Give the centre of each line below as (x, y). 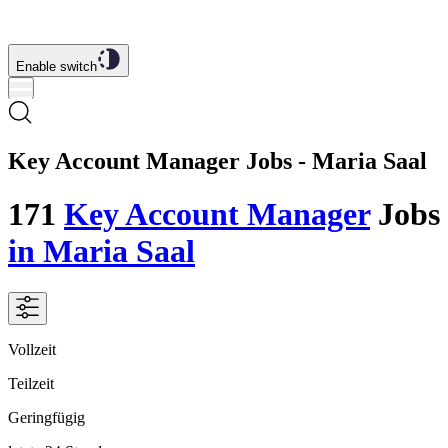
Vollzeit (32, 349)
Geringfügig (46, 417)
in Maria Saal (101, 251)
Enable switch (56, 66)
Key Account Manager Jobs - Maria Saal (217, 160)
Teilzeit (31, 383)
